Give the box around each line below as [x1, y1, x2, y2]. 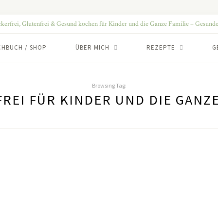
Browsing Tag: [91, 82, 127, 89]
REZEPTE [146, 43, 175, 52]
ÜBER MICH [75, 43, 109, 52]
